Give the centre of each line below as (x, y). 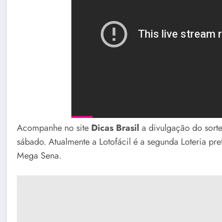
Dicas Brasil (115, 128)
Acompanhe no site (54, 128)
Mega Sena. (39, 156)
